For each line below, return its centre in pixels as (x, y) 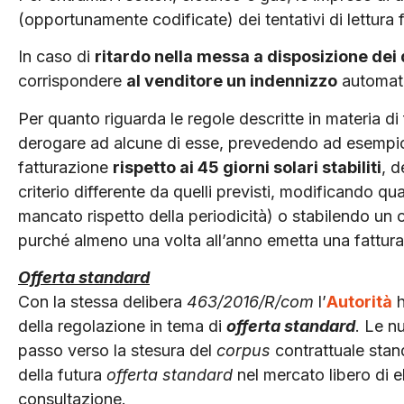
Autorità (359, 302)
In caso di (56, 57)
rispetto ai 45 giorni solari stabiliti (247, 167)
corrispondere (72, 81)
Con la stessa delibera (102, 302)
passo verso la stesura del (117, 351)
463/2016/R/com (250, 302)
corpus (243, 351)
